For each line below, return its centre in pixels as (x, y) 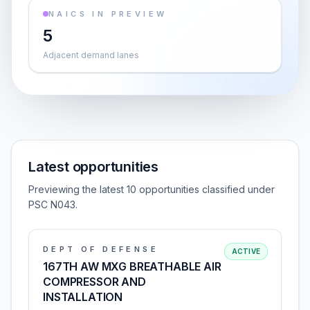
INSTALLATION (83, 297)
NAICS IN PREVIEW (108, 14)
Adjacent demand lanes (91, 55)
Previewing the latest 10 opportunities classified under (152, 189)
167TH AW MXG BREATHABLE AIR (132, 266)
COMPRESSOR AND (94, 282)
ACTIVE (246, 251)
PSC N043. (53, 204)
